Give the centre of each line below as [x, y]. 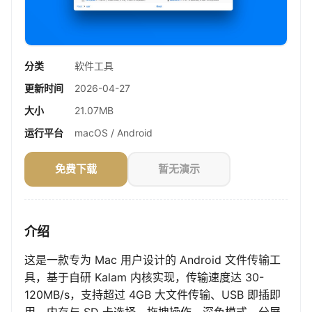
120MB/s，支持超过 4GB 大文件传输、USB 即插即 [153, 295]
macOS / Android [114, 133]
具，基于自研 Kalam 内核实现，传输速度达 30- [144, 278]
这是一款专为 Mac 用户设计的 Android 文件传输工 [153, 260]
